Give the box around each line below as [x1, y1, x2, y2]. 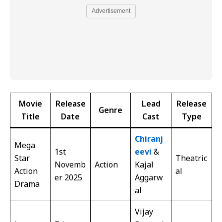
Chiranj [135, 133, 163, 145]
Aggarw [135, 172, 163, 183]
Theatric [175, 153, 207, 164]
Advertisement [92, 7, 130, 14]
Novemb [55, 159, 86, 170]
